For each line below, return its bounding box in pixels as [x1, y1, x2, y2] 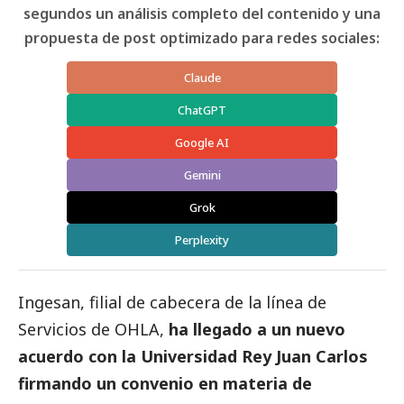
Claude [183, 69, 221, 86]
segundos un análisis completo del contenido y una [23, 3, 381, 23]
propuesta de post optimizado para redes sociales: [24, 27, 380, 48]
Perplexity [175, 231, 229, 248]
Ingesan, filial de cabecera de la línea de [18, 290, 326, 313]
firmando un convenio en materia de [18, 372, 312, 394]
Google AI [175, 133, 229, 151]
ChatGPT [178, 101, 226, 118]
